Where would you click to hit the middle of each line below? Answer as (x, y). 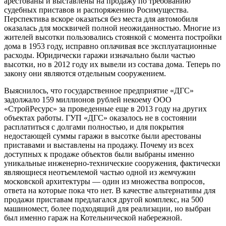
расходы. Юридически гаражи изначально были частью (100, 55)
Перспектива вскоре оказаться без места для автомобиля (101, 19)
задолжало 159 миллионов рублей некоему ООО (88, 99)
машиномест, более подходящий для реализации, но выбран (107, 208)
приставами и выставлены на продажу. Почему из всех (99, 145)
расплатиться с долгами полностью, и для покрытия (94, 127)
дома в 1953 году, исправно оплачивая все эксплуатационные (110, 46)
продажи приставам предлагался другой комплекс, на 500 (104, 199)
